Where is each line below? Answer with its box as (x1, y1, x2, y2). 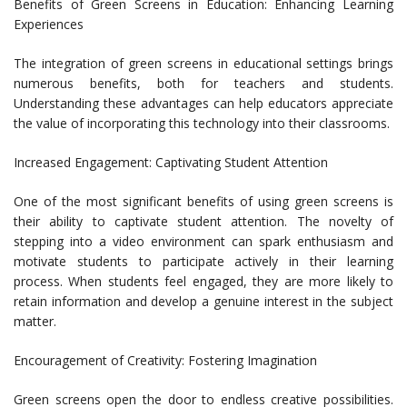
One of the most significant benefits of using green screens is (14, 193, 393, 211)
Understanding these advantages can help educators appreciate (14, 94, 393, 113)
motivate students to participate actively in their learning (14, 253, 393, 271)
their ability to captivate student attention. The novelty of (14, 213, 393, 231)
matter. (14, 313, 56, 331)
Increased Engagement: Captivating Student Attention (14, 154, 328, 172)
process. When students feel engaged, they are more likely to (14, 273, 393, 291)
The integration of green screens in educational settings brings (14, 55, 393, 73)
